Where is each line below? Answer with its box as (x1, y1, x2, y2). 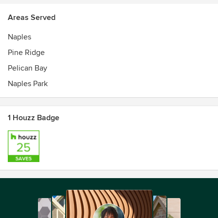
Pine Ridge (8, 48, 45, 57)
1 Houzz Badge (8, 113, 59, 123)
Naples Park (8, 79, 48, 89)
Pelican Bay (8, 63, 47, 73)
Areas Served (8, 13, 55, 22)
